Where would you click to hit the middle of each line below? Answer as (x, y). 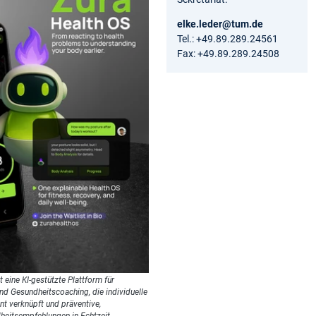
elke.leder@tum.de (220, 24)
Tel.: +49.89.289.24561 (227, 38)
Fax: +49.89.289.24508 (228, 53)
